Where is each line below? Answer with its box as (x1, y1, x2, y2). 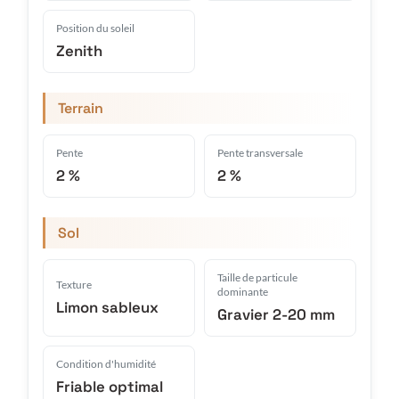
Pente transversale (217, 145, 303, 159)
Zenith (56, 40, 102, 61)
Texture (56, 277, 92, 291)
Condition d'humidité (56, 356, 156, 370)
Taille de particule (217, 270, 297, 284)
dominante (217, 284, 268, 298)
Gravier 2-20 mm (217, 304, 335, 324)
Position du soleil (56, 20, 134, 35)
